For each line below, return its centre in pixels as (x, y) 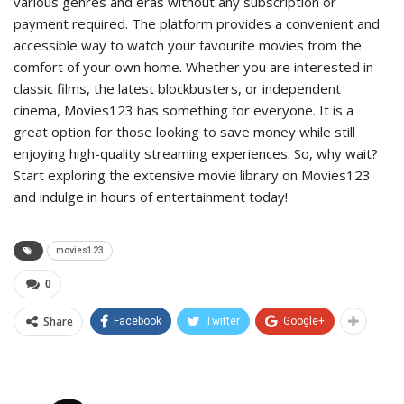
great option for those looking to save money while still (184, 132)
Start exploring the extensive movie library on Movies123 (192, 175)
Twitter (223, 321)
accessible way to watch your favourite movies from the (188, 46)
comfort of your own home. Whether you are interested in (193, 67)
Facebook (138, 321)
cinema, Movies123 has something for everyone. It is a (184, 110)
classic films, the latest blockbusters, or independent (177, 89)
